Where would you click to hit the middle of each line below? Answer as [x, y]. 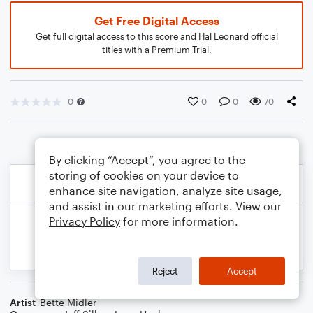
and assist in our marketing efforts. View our [165, 206]
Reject [165, 271]
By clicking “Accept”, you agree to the [147, 160]
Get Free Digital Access [156, 21]
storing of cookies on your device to [144, 175]
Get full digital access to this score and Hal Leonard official [156, 36]
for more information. [179, 221]
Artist [23, 302]
